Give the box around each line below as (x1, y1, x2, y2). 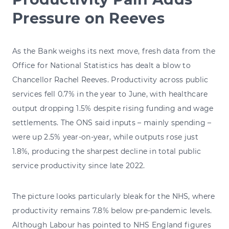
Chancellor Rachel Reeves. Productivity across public (12, 75, 209, 84)
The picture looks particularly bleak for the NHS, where (12, 191, 215, 201)
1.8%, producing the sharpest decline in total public (12, 146, 201, 156)
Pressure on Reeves (12, 9, 165, 27)
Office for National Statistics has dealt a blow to (12, 60, 191, 70)
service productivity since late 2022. (12, 161, 145, 170)
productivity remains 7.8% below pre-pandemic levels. (12, 205, 212, 215)
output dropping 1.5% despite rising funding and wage (12, 103, 214, 113)
